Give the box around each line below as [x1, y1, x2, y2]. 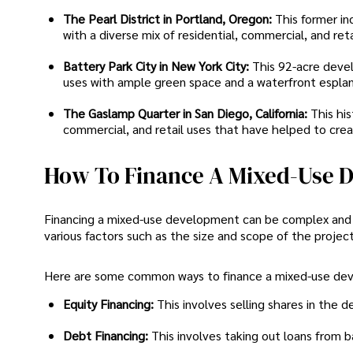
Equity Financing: [63, 295, 154, 313]
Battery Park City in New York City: [63, 58, 249, 75]
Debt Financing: [63, 327, 151, 344]
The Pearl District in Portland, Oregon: [63, 10, 272, 28]
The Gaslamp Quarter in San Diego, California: [63, 105, 307, 122]
